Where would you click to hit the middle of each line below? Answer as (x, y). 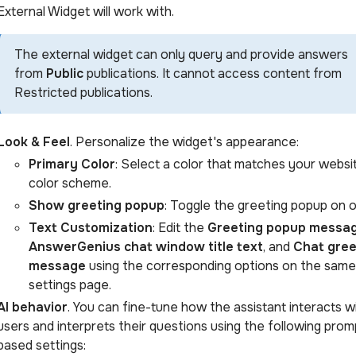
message (57, 265)
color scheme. (70, 183)
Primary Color (72, 164)
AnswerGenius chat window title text (146, 246)
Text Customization (91, 227)
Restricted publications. (83, 92)
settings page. (70, 284)
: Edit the (180, 227)
